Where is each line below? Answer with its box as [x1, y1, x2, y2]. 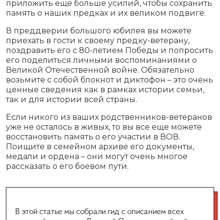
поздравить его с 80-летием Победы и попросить [6, 46, 213, 55]
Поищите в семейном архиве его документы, [6, 142, 194, 152]
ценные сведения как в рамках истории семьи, [6, 85, 204, 95]
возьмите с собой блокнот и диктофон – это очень [6, 75, 213, 85]
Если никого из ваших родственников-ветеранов [6, 112, 212, 122]
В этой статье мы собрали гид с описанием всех [15, 208, 184, 217]
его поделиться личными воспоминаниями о [6, 55, 197, 65]
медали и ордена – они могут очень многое [6, 152, 188, 162]
